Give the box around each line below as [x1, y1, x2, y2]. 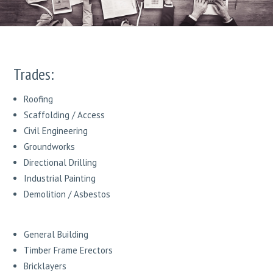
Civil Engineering [24, 125, 88, 137]
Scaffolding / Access [24, 109, 105, 121]
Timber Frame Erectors [24, 244, 113, 257]
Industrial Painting [24, 172, 96, 185]
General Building [24, 229, 89, 241]
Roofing [24, 93, 54, 105]
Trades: [13, 64, 55, 85]
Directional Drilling [24, 157, 97, 169]
